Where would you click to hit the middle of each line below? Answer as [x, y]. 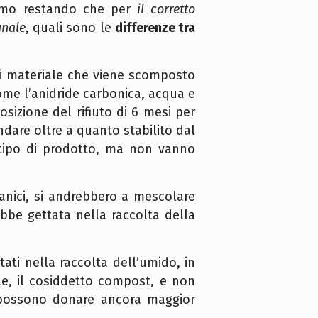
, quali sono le [70, 28]
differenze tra [155, 28]
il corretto [166, 10]
